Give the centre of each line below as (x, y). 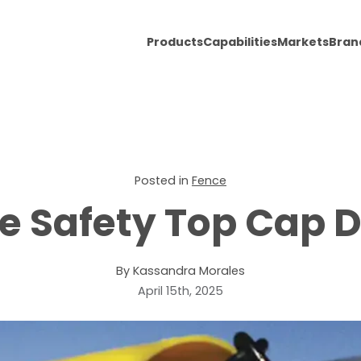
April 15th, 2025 (180, 291)
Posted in (163, 180)
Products (175, 42)
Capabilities (240, 42)
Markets (303, 42)
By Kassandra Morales (180, 271)
